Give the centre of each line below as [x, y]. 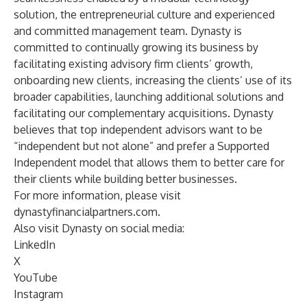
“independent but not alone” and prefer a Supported [142, 146]
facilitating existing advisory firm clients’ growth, [133, 64]
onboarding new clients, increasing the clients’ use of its [153, 80]
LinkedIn [35, 245]
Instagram [38, 294]
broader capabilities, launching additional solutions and [149, 97]
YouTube [36, 278]
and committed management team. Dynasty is [128, 31]
